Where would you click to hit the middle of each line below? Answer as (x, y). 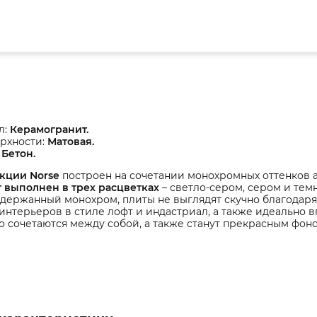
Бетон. (18, 154)
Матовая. (69, 142)
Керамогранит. (49, 129)
